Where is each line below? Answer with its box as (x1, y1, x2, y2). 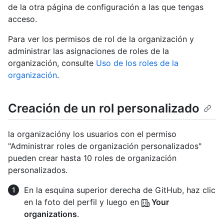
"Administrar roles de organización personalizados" (8, 141, 201, 151)
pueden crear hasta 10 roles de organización (8, 153, 176, 163)
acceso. (8, 14, 37, 24)
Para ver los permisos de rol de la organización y (8, 34, 194, 44)
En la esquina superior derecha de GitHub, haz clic (24, 185, 215, 195)
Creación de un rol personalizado (8, 101, 199, 116)
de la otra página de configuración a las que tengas (8, 2, 203, 12)
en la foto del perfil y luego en (24, 197, 141, 207)
